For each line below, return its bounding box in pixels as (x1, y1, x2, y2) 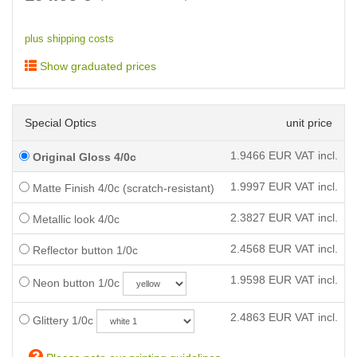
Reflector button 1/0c (29, 244, 138, 257)
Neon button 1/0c (29, 277, 120, 289)
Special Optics (25, 116, 96, 129)
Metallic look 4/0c (29, 213, 120, 226)
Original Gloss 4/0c (29, 151, 136, 163)
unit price (286, 116, 332, 129)
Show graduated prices (37, 60, 156, 73)
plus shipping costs (25, 33, 114, 45)
